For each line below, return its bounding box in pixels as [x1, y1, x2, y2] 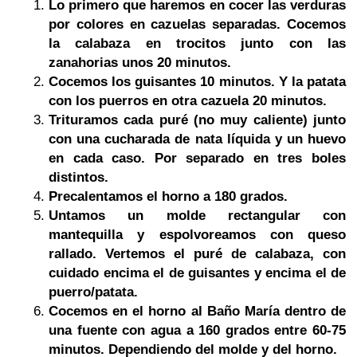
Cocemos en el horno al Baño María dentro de [49, 303, 346, 319]
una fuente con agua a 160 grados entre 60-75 [49, 322, 346, 338]
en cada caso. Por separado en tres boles [49, 150, 346, 166]
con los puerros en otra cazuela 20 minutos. [49, 92, 331, 108]
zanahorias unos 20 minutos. [49, 54, 235, 70]
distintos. [49, 169, 108, 185]
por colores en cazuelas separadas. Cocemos [49, 16, 346, 32]
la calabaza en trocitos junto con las [49, 35, 346, 51]
